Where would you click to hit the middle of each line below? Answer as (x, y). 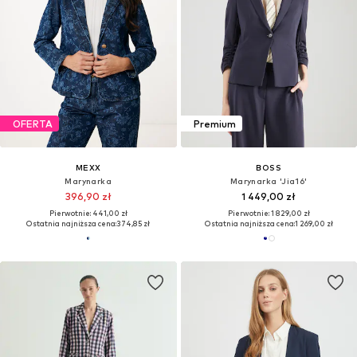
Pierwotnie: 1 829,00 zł (269, 214)
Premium (214, 124)
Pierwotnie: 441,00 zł (88, 214)
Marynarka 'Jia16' (269, 181)
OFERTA (33, 124)
